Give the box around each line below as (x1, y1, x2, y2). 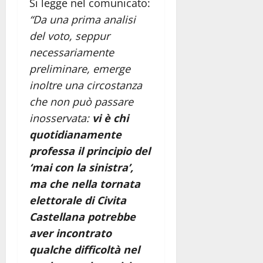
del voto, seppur (29, 28, 110, 43)
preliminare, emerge (29, 61, 130, 76)
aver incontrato (29, 225, 112, 240)
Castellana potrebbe (29, 209, 136, 224)
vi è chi (92, 110, 129, 125)
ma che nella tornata (29, 176, 140, 191)
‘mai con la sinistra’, (29, 160, 133, 174)
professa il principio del (29, 143, 150, 158)
